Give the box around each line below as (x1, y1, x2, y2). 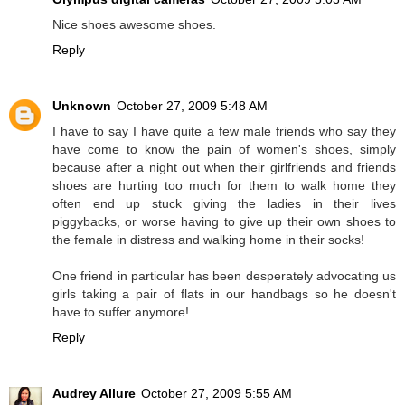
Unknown (52, 99, 111, 114)
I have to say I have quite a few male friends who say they (52, 124, 396, 139)
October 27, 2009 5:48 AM (117, 99, 268, 114)
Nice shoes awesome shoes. (52, 17, 216, 33)
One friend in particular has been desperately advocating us (52, 268, 396, 284)
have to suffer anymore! (52, 305, 189, 320)
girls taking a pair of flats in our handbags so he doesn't (52, 287, 396, 302)
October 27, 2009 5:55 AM (141, 386, 292, 401)
